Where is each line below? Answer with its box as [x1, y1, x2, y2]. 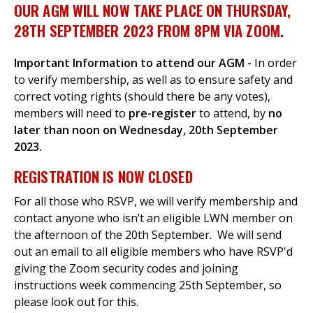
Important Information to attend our [14, 54, 216, 71]
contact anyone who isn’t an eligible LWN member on [14, 210, 293, 226]
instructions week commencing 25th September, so [14, 277, 282, 293]
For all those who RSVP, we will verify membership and [14, 193, 298, 209]
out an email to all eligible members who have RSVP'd [14, 243, 293, 259]
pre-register [129, 105, 196, 121]
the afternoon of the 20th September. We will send [14, 226, 282, 242]
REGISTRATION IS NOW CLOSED [14, 165, 193, 187]
